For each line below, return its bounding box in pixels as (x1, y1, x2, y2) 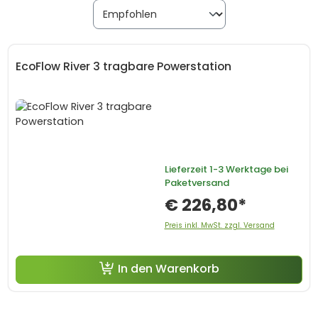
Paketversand (164, 176, 229, 190)
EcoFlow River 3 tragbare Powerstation (16, 58, 231, 75)
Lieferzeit (164, 163, 207, 176)
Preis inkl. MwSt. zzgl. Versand (164, 220, 275, 231)
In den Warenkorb (117, 261, 219, 278)
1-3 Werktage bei (207, 163, 288, 176)
